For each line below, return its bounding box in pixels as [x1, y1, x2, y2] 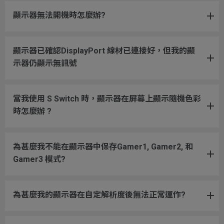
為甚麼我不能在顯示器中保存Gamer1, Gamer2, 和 [13, 141, 193, 151]
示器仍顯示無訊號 [13, 58, 77, 68]
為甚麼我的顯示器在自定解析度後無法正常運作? [13, 189, 185, 199]
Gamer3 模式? [13, 154, 65, 164]
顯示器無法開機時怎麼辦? [13, 10, 105, 20]
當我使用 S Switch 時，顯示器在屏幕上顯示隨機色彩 [13, 93, 201, 103]
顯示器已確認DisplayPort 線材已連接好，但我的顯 [13, 45, 195, 55]
